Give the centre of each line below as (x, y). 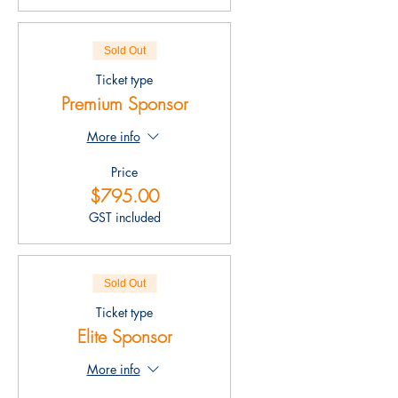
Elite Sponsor (124, 336)
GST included (124, 217)
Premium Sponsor (124, 103)
